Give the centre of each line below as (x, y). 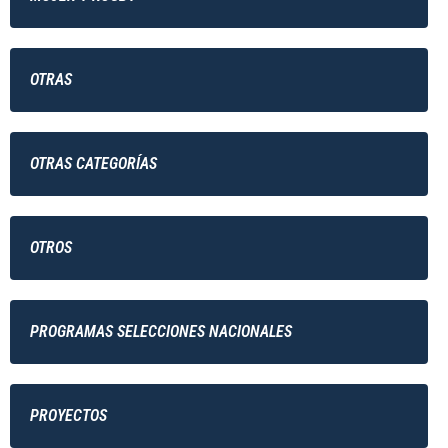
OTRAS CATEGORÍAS (93, 163)
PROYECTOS (68, 415)
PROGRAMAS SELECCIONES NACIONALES (161, 331)
